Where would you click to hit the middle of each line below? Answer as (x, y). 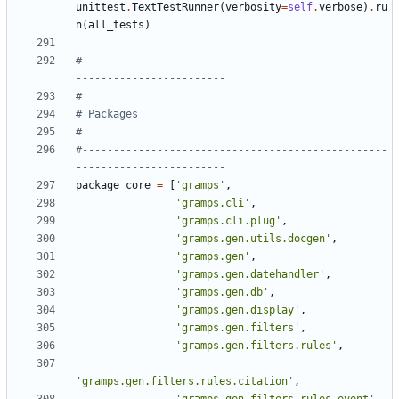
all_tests (116, 25)
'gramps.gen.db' (222, 293)
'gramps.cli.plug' (228, 221)
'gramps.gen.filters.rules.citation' (185, 382)
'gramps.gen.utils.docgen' (253, 239)
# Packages (107, 114)
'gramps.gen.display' (238, 310)
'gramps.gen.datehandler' (250, 275)
